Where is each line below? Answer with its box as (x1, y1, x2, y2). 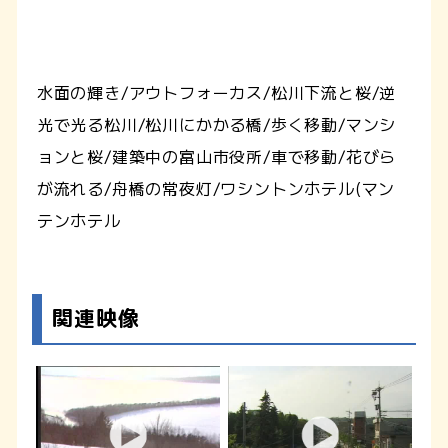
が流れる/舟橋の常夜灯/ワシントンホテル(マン (36, 175, 396, 200)
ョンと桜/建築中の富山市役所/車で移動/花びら (36, 143, 397, 168)
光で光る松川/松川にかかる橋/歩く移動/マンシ (36, 111, 397, 136)
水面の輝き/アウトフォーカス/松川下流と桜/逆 (36, 79, 397, 104)
